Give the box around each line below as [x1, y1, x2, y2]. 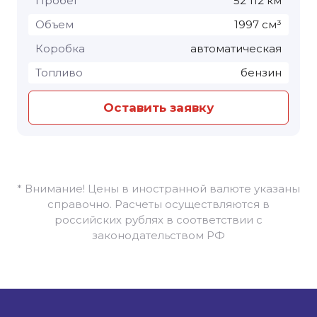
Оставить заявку [103, 100, 214, 115]
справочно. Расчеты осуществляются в [47, 197, 270, 211]
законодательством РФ [92, 228, 225, 242]
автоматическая [190, 41, 282, 55]
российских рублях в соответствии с [54, 212, 263, 226]
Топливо [35, 65, 83, 79]
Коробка [35, 41, 85, 55]
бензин [241, 65, 282, 79]
